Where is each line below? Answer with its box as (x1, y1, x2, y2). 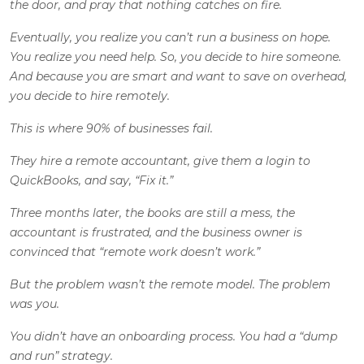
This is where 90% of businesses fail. (10, 120, 213, 136)
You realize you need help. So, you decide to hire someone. (10, 49, 341, 64)
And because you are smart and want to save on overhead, (10, 68, 347, 84)
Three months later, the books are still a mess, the (10, 205, 295, 220)
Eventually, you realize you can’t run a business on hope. (10, 29, 331, 45)
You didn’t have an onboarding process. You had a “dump (10, 328, 337, 344)
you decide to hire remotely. (10, 88, 170, 103)
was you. (10, 296, 59, 311)
